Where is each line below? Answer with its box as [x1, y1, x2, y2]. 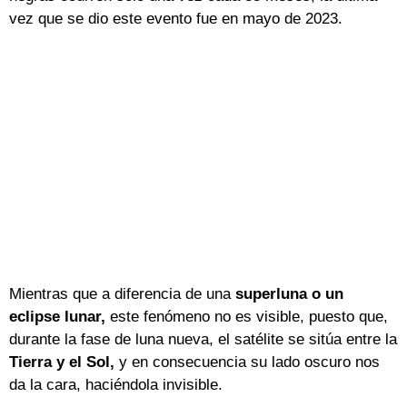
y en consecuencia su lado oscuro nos [114, 352, 380, 371]
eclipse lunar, [9, 307, 110, 325]
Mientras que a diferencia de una [9, 284, 235, 303]
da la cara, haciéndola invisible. [9, 375, 223, 393]
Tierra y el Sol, [9, 352, 114, 371]
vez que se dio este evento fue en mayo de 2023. [9, 9, 342, 27]
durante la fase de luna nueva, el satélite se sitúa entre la [9, 330, 397, 348]
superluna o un [235, 284, 343, 303]
